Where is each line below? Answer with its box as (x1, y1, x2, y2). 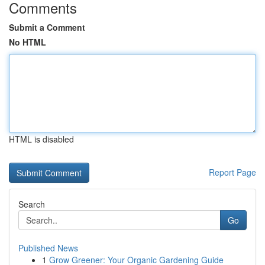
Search (18, 198, 45, 210)
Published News (18, 242, 78, 254)
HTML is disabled (9, 133, 74, 145)
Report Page (209, 166, 256, 178)
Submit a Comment (9, 21, 85, 33)
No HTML (9, 36, 46, 48)
